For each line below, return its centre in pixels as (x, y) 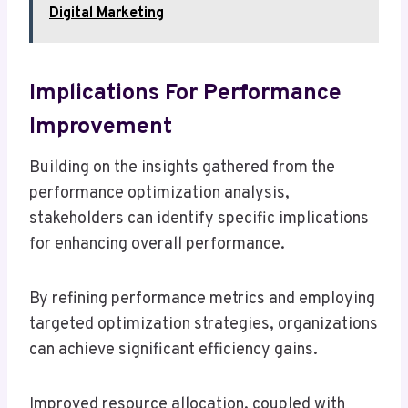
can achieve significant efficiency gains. (173, 351)
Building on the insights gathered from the (182, 168)
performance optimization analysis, (159, 194)
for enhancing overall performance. (157, 245)
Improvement (101, 127)
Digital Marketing (107, 14)
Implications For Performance (185, 93)
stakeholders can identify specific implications (199, 219)
